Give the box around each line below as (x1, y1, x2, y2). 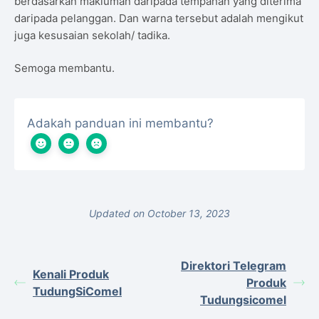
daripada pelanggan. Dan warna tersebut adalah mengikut (14, 11, 303, 25)
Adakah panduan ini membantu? (27, 116, 214, 130)
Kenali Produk (33, 267, 109, 281)
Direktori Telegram (181, 258, 286, 273)
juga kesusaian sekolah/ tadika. (14, 28, 170, 42)
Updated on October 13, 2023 (89, 207, 230, 219)
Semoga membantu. (14, 61, 115, 75)
